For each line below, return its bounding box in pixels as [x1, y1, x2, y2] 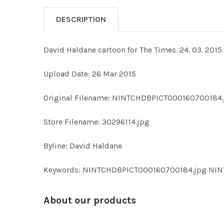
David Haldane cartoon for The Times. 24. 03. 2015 [43, 45, 222, 54]
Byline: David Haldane [43, 141, 122, 150]
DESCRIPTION [56, 14, 106, 24]
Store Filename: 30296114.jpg [43, 117, 149, 126]
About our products [43, 194, 136, 206]
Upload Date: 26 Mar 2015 [43, 69, 136, 78]
